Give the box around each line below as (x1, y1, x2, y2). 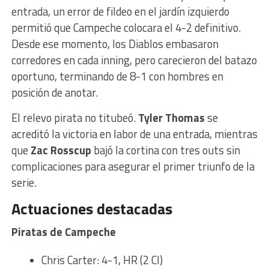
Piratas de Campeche (11, 223, 116, 241)
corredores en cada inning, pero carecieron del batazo (11, 52, 257, 69)
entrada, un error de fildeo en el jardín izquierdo (11, 3, 229, 20)
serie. (11, 174, 37, 192)
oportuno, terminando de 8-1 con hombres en (11, 68, 223, 85)
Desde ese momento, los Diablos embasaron (11, 35, 219, 53)
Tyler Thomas (138, 109, 205, 127)
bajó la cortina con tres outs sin (91, 142, 240, 159)
